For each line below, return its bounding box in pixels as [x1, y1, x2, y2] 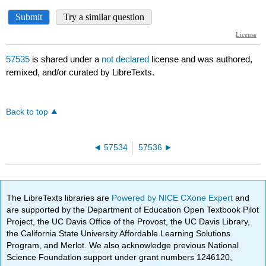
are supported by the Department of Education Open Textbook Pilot [7, 204, 259, 214]
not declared [102, 54, 152, 65]
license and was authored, [151, 54, 253, 65]
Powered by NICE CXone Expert [112, 192, 236, 202]
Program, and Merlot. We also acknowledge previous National [7, 240, 239, 250]
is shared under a [30, 54, 102, 65]
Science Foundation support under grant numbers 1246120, [7, 252, 233, 262]
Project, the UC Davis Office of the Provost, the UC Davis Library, [7, 216, 251, 226]
